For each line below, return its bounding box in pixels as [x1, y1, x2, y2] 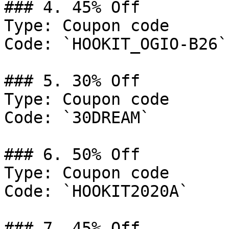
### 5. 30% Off [4, 72, 140, 90]
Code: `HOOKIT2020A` [4, 182, 189, 200]
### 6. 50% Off [4, 145, 140, 164]
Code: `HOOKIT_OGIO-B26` [4, 35, 227, 53]
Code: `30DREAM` [4, 108, 150, 127]
